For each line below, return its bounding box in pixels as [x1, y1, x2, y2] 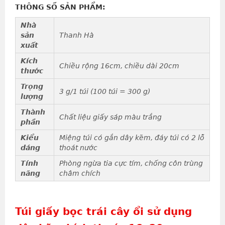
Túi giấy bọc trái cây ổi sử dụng [15, 205, 192, 218]
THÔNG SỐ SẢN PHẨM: [15, 3, 105, 12]
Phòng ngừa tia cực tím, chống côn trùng [59, 159, 203, 168]
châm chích [59, 169, 100, 178]
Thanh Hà [59, 31, 96, 40]
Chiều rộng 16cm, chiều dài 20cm [59, 62, 179, 70]
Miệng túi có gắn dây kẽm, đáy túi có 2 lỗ [59, 134, 204, 142]
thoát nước [59, 144, 99, 152]
